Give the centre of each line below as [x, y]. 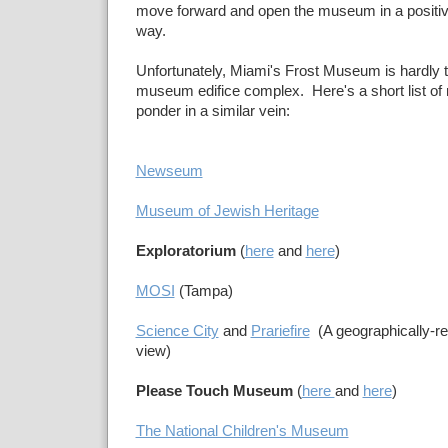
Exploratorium [185, 251]
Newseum [169, 171]
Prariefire [280, 331]
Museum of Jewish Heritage [227, 211]
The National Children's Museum [242, 431]
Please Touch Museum [214, 391]
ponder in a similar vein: [212, 111]
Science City [177, 331]
